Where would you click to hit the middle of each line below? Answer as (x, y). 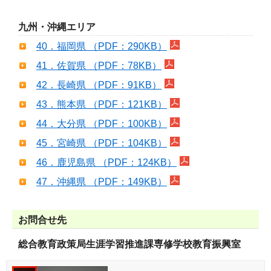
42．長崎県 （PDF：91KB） (99, 85)
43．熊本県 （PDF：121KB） (102, 104)
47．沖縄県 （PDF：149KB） (102, 181)
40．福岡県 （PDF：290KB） (102, 46)
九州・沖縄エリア (57, 27)
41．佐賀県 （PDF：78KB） (99, 65)
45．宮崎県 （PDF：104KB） (102, 143)
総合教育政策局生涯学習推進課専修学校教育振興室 (129, 244)
